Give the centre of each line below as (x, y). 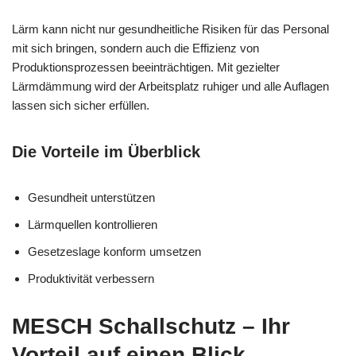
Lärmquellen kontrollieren (93, 224)
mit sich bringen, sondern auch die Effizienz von (135, 48)
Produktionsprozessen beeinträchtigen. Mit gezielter (146, 67)
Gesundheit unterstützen (91, 197)
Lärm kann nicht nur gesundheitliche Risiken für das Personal (170, 29)
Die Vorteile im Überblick (106, 151)
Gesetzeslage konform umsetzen (114, 251)
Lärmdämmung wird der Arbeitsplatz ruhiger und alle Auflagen (170, 86)
